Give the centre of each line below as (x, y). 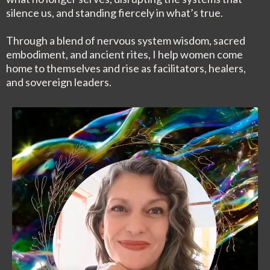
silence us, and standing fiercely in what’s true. (115, 12)
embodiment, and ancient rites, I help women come (124, 54)
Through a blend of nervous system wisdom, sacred (126, 40)
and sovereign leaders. (59, 82)
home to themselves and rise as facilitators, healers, (126, 68)
